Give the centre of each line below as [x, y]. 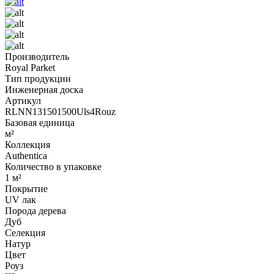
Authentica [26, 155]
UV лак [20, 199]
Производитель [37, 56]
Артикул [23, 100]
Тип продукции [38, 78]
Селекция [25, 232]
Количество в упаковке [53, 166]
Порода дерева [35, 210]
